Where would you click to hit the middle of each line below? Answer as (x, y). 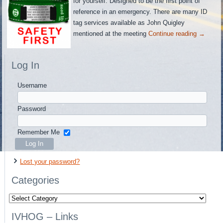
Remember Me (39, 132)
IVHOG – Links (45, 216)
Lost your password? (50, 161)
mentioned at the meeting (111, 34)
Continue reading (174, 34)
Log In (26, 65)
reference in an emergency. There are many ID (140, 12)
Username (32, 85)
